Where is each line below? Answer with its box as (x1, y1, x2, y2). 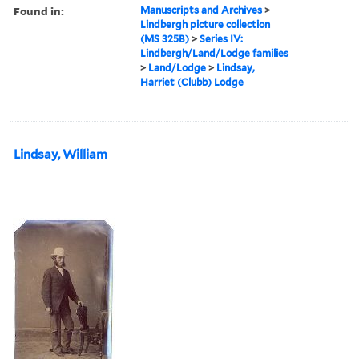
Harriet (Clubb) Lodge (140, 75, 244, 88)
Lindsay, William (14, 147, 107, 162)
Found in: (14, 2, 64, 18)
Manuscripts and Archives (140, 3, 263, 16)
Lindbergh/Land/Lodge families (140, 46, 289, 59)
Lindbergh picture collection (140, 18, 271, 30)
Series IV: (200, 32, 244, 45)
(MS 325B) (140, 32, 190, 45)
